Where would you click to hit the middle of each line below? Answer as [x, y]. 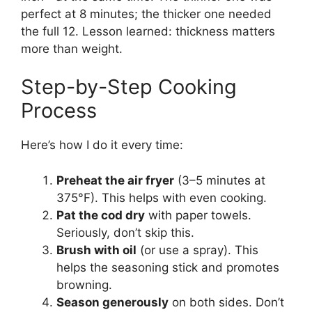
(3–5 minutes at [220, 180]
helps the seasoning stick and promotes [168, 267]
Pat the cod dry [101, 215]
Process [59, 111]
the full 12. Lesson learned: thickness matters [148, 31]
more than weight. [72, 48]
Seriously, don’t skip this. [125, 232]
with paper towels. [198, 215]
